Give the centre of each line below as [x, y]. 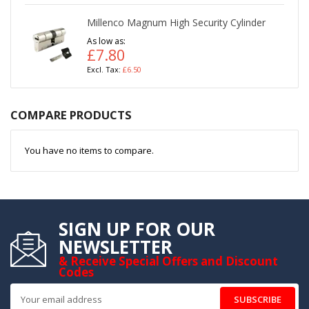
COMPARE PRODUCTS [71, 114]
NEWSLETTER [116, 247]
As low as [105, 41]
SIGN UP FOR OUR [137, 229]
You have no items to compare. [89, 150]
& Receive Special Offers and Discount [168, 261]
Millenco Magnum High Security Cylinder [176, 22]
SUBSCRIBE [258, 299]
